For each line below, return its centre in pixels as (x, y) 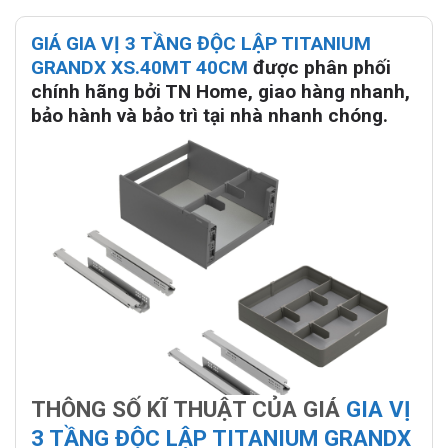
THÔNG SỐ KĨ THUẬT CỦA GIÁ (188, 409)
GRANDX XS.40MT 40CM (139, 68)
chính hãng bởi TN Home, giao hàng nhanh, (220, 92)
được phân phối (319, 68)
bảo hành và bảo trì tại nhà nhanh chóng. (209, 116)
